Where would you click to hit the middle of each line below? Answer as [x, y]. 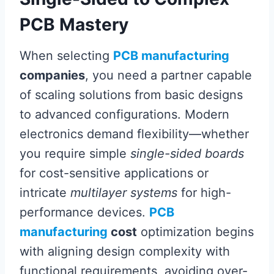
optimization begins [195, 231]
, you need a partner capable [168, 75]
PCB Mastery [74, 24]
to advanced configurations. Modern [124, 114]
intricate [45, 192]
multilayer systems [124, 192]
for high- [204, 192]
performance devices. [84, 212]
